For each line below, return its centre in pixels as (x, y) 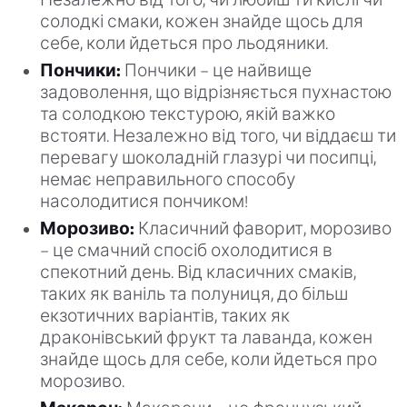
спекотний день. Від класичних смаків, (198, 273)
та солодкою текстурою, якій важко (188, 114)
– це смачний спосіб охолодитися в (186, 251)
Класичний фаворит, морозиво (263, 229)
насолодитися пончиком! (144, 202)
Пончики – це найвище (216, 71)
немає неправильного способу (168, 180)
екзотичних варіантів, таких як (165, 316)
